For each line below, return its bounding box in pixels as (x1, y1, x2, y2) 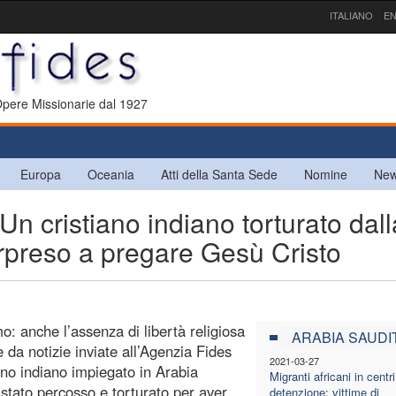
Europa (20, 164, 61, 183)
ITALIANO (330, 8, 373, 22)
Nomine (304, 164, 347, 183)
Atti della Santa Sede (161, 164, 278, 183)
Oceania (88, 164, 134, 183)
